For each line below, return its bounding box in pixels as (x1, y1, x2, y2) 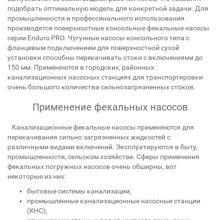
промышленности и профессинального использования (7, 14, 185, 22)
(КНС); (27, 207, 47, 215)
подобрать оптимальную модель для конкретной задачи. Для (7, 4, 208, 12)
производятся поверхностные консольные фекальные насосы (7, 24, 209, 32)
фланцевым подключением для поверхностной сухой (7, 44, 179, 52)
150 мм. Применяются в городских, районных (7, 63, 154, 71)
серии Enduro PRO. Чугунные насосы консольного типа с (7, 34, 190, 42)
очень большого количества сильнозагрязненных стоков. (7, 83, 195, 91)
